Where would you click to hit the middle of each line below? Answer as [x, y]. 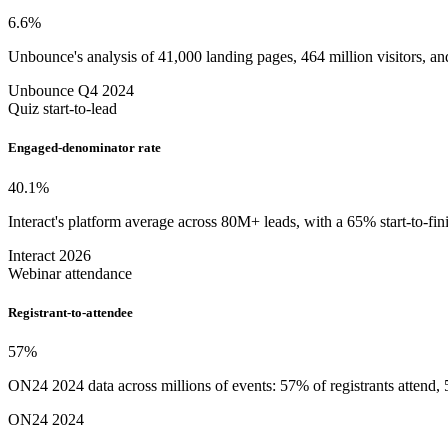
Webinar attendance [70, 273]
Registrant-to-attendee [70, 312]
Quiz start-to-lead [62, 109]
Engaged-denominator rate [84, 148]
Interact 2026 [49, 255]
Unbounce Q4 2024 [71, 91]
